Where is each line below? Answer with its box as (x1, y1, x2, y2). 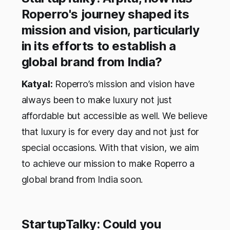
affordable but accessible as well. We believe (21, 110, 208, 122)
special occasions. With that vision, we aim (21, 142, 199, 154)
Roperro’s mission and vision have (52, 79, 195, 90)
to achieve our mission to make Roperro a (21, 158, 195, 169)
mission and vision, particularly (21, 23, 200, 38)
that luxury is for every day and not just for (21, 126, 199, 138)
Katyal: (21, 79, 53, 90)
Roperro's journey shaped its (21, 7, 189, 22)
